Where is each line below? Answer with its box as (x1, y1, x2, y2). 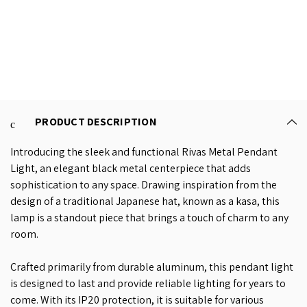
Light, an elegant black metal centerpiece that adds (10, 160, 251, 175)
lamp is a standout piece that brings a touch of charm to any (10, 210, 288, 225)
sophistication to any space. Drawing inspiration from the (10, 177, 277, 192)
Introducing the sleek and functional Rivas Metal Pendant (10, 144, 278, 159)
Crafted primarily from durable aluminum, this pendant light (10, 259, 293, 274)
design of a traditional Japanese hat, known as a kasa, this (10, 193, 280, 208)
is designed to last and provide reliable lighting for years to (10, 275, 286, 291)
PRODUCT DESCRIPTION (35, 114, 157, 129)
